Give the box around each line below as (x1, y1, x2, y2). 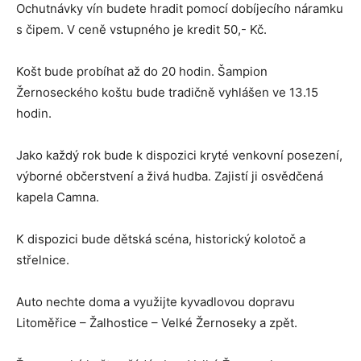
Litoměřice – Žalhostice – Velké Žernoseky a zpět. (16, 315, 297, 331)
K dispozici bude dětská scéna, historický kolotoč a (16, 231, 305, 247)
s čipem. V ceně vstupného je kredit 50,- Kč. (16, 22, 267, 38)
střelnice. (16, 252, 69, 268)
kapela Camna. (16, 189, 99, 205)
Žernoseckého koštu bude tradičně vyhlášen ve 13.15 (16, 85, 318, 101)
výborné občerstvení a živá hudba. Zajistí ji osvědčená (16, 168, 323, 185)
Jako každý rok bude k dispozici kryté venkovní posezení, (16, 147, 342, 164)
